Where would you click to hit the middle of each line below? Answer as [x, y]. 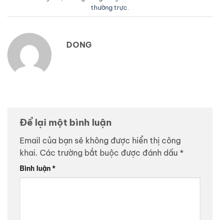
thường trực [109, 8]
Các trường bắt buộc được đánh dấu [110, 152]
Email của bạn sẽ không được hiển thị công [100, 140]
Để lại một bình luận [67, 123]
